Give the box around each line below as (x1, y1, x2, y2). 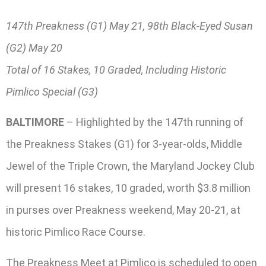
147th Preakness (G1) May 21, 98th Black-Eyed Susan (6, 20, 253, 33)
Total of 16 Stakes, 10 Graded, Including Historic (6, 64, 226, 77)
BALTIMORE (6, 116, 64, 129)
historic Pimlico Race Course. (6, 226, 145, 239)
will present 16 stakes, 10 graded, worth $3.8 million (6, 182, 251, 195)
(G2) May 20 (6, 42, 62, 55)
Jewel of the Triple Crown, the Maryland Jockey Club (6, 160, 255, 173)
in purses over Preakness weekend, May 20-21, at (6, 204, 240, 217)
